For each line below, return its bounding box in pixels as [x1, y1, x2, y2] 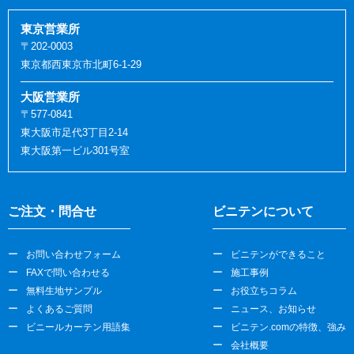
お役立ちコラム [231, 285, 297, 296]
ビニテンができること [231, 249, 326, 260]
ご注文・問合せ [8, 205, 96, 218]
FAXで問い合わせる [26, 267, 110, 278]
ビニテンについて [213, 205, 314, 218]
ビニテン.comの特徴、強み [231, 322, 346, 333]
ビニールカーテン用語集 [26, 322, 130, 333]
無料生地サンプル [26, 285, 102, 296]
